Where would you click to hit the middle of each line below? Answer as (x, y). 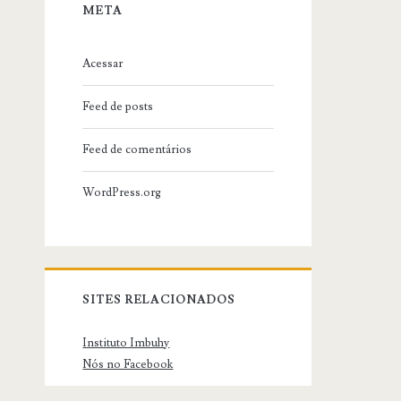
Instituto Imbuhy (126, 342)
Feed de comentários (137, 149)
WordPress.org (122, 192)
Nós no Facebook (128, 364)
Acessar (103, 63)
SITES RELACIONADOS (159, 299)
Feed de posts (118, 106)
